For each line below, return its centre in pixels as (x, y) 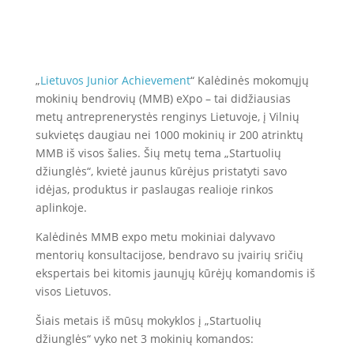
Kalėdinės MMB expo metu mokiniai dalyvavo (155, 237)
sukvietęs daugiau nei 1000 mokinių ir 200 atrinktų (169, 135)
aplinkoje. (61, 207)
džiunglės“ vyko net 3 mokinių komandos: (144, 339)
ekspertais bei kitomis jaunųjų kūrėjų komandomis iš (175, 273)
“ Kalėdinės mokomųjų (249, 80)
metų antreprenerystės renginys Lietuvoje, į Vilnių (167, 117)
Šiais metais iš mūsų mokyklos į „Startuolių (148, 320)
